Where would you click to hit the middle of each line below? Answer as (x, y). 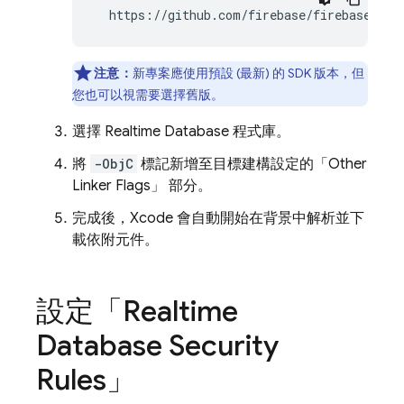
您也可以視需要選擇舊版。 (148, 95)
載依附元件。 (115, 240)
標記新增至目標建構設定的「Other (252, 164)
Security (220, 345)
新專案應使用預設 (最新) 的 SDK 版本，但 (248, 73)
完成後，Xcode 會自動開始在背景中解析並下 (218, 218)
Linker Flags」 (119, 186)
